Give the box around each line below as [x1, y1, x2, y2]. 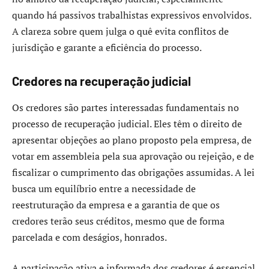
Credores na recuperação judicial [12, 74, 191, 89]
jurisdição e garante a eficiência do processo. [12, 40, 202, 54]
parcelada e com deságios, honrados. [12, 230, 167, 244]
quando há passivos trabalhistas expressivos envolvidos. [12, 8, 251, 22]
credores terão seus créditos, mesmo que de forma [12, 214, 225, 228]
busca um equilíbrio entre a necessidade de [12, 181, 196, 195]
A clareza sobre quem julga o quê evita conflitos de [12, 24, 229, 38]
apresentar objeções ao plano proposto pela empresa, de [12, 133, 252, 147]
